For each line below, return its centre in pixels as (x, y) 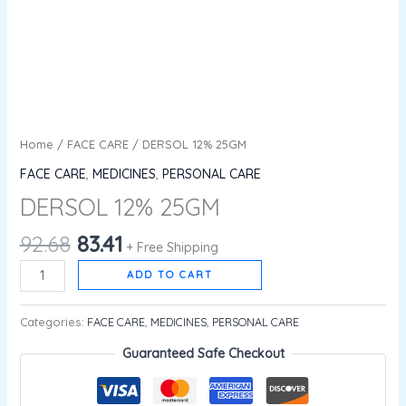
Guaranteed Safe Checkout (203, 354)
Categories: (53, 322)
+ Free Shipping (172, 247)
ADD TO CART (170, 274)
